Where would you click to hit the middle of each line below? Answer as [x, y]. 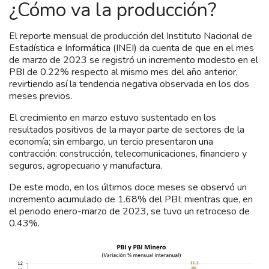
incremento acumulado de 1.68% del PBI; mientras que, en [131, 199]
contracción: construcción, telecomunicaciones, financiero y [128, 153]
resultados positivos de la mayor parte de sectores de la [127, 129]
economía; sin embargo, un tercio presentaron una [111, 141]
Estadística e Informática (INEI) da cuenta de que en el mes [131, 48]
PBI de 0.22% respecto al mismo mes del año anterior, [123, 72]
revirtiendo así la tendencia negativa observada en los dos [129, 84]
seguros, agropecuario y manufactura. [86, 165]
